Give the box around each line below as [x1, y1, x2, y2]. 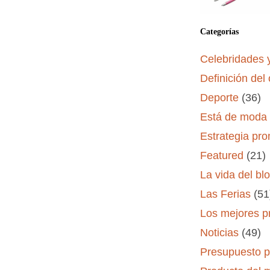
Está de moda [199, 111, 267, 124]
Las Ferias [199, 188, 251, 201]
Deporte [199, 92, 239, 104]
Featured [199, 149, 243, 162]
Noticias [199, 227, 239, 239]
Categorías [199, 27, 239, 37]
